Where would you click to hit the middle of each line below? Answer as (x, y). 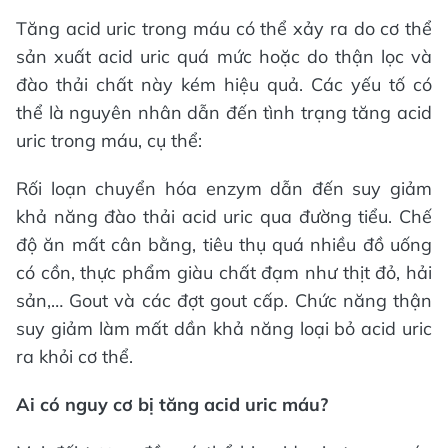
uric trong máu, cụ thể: (109, 140)
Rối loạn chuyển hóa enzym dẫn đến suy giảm (224, 188)
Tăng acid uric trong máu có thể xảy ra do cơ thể (224, 28)
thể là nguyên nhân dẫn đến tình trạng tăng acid (224, 112)
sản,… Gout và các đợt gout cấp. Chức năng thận (224, 300)
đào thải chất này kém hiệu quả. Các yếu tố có (224, 84)
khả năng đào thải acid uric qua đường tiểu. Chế (224, 216)
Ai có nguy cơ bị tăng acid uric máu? (172, 404)
